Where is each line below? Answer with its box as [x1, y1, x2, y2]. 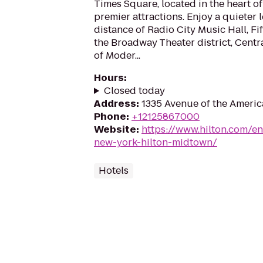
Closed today [103, 84, 165, 97]
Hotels [99, 164, 129, 177]
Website [94, 123, 136, 136]
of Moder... [94, 49, 140, 62]
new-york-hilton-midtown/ [94, 136, 217, 149]
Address [94, 97, 136, 110]
